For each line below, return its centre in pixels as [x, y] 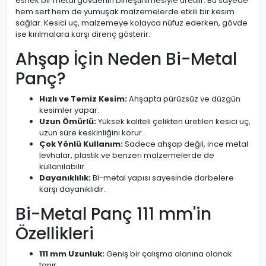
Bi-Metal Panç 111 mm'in [113, 214]
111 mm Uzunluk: [72, 254]
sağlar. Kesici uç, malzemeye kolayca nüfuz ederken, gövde [132, 23]
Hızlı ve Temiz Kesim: [83, 99]
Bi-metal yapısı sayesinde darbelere [162, 178]
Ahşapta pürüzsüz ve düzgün [184, 99]
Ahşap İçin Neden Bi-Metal [126, 59]
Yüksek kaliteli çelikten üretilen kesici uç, [173, 121]
